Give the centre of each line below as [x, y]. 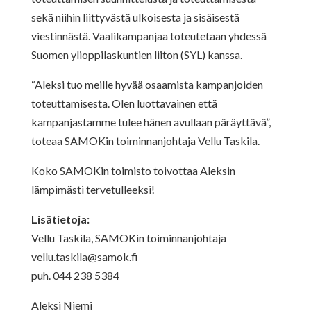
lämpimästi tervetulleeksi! [93, 189]
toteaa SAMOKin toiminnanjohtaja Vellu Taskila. [147, 140]
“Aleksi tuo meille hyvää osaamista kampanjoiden [147, 84]
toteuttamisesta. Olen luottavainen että [124, 103]
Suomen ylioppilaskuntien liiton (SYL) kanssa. [137, 54]
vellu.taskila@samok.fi [84, 256]
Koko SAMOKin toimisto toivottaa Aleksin [133, 170]
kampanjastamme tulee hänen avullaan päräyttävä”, [151, 121]
